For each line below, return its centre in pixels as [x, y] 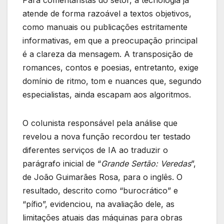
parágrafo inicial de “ [62, 164]
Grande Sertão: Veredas [146, 164]
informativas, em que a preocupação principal [110, 41]
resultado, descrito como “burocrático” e [100, 191]
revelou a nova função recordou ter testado [106, 137]
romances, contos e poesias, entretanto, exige [110, 68]
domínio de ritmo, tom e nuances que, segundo [112, 81]
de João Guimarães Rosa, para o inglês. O [102, 177]
